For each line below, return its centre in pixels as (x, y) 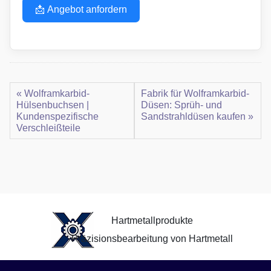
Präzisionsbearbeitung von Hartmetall (152, 238)
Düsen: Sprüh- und (181, 105)
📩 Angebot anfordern (81, 9)
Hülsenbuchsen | (53, 105)
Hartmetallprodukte (152, 220)
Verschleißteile (48, 128)
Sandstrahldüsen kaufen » (197, 116)
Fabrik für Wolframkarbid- (195, 93)
